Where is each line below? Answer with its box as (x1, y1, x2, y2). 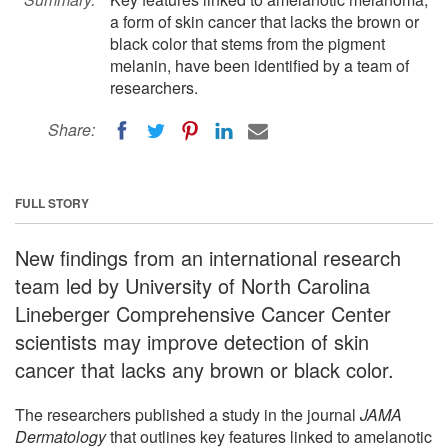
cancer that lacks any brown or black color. (15, 354, 394, 384)
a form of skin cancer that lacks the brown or (110, 10, 419, 33)
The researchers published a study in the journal (15, 402, 360, 426)
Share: (48, 118, 95, 141)
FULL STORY (15, 193, 89, 212)
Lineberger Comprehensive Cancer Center (15, 298, 391, 328)
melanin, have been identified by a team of (110, 54, 409, 77)
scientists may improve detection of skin (15, 326, 369, 356)
